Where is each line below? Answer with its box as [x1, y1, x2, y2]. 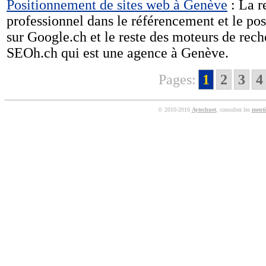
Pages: [159, 72, 196, 87]
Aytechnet [191, 106, 216, 113]
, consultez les [216, 106, 252, 113]
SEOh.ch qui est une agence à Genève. [7, 45, 229, 61]
